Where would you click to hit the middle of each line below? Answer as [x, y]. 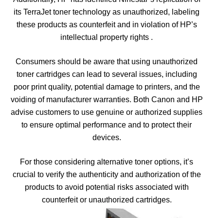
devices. [107, 137]
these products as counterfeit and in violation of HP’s [107, 25]
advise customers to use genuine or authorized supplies [107, 112]
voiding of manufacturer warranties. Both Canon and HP [107, 100]
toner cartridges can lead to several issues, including [107, 74]
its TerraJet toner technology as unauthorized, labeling [107, 12]
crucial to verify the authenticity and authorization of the [107, 174]
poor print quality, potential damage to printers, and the [107, 87]
